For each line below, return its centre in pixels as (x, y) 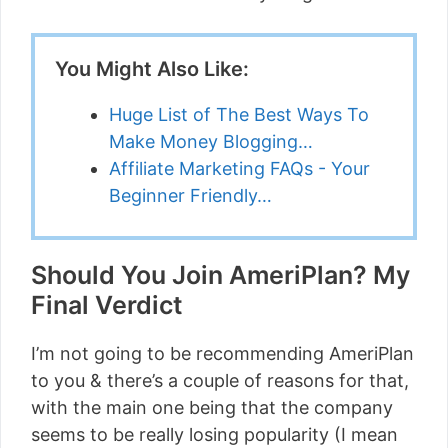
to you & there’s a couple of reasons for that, (220, 380)
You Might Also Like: (152, 69)
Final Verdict (107, 305)
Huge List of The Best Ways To (239, 114)
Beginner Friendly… (190, 195)
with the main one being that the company (212, 407)
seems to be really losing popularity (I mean (214, 434)
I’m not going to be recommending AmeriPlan (222, 353)
